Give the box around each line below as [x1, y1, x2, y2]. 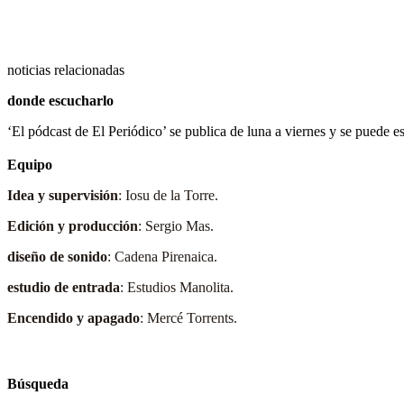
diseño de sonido [7, 248, 107, 264]
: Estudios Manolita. [120, 279, 234, 295]
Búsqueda [7, 375, 69, 391]
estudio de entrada [7, 279, 120, 295]
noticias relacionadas [7, 61, 124, 78]
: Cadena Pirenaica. [107, 248, 217, 264]
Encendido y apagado [7, 309, 140, 326]
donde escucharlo [7, 92, 114, 108]
